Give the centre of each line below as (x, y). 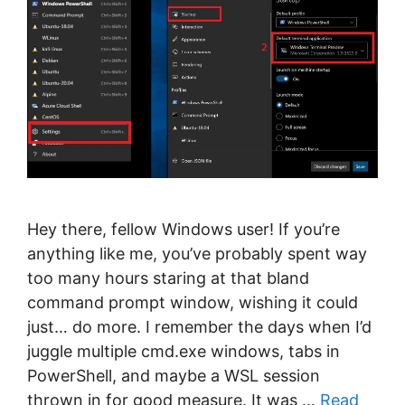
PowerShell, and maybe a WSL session (174, 376)
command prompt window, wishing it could (193, 303)
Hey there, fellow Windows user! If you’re (184, 230)
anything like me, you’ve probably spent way (197, 254)
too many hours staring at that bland (168, 278)
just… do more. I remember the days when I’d (199, 327)
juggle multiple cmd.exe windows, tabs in (184, 352)
